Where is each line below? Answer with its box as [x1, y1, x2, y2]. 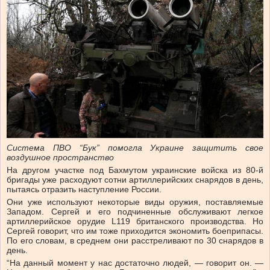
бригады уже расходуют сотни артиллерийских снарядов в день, [7, 174, 263, 184]
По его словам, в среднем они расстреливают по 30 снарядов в [7, 235, 263, 245]
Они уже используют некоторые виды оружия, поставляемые [7, 196, 263, 207]
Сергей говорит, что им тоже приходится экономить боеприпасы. [7, 225, 263, 236]
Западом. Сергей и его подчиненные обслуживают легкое [7, 206, 263, 216]
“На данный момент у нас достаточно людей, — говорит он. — [7, 257, 263, 268]
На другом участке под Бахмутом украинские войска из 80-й [7, 165, 263, 175]
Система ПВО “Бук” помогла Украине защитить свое [7, 142, 263, 152]
